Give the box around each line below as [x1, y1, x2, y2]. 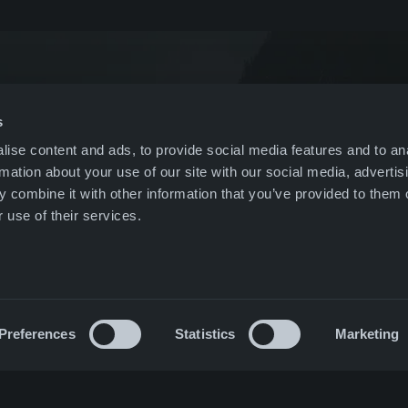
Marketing [334, 326, 400, 342]
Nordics [147, 87, 238, 118]
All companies [147, 153, 311, 185]
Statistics [175, 326, 236, 342]
